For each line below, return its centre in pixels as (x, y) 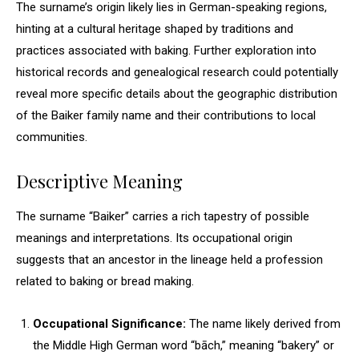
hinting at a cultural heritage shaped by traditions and (155, 29)
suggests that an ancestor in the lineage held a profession (169, 260)
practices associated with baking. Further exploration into (166, 50)
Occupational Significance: (109, 324)
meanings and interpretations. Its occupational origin (154, 238)
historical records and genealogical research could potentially (177, 72)
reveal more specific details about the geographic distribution (177, 94)
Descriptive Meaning (99, 181)
